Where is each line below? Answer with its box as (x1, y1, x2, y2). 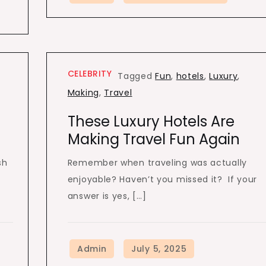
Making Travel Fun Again (67, 129, 240, 149)
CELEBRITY (67, 68, 112, 80)
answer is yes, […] (67, 190, 147, 202)
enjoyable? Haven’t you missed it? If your (67, 173, 258, 185)
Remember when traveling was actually (67, 157, 247, 169)
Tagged (118, 70, 156, 82)
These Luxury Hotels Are (67, 112, 235, 131)
